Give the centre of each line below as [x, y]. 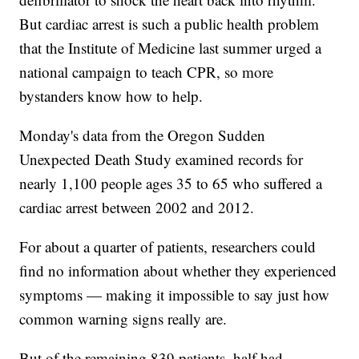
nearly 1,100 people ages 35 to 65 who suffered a [171, 184]
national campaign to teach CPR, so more [147, 72]
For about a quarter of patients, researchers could [168, 247]
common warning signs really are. [123, 319]
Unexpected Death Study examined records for [161, 159]
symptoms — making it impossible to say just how [175, 295]
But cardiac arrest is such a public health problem [169, 24]
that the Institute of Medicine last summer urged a [171, 48]
